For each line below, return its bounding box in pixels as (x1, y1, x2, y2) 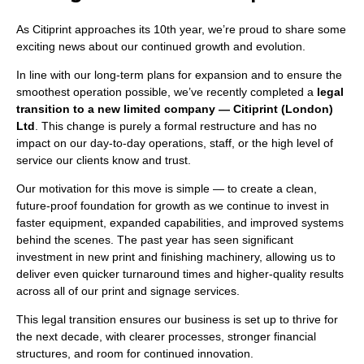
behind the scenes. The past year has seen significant (16, 233, 293, 246)
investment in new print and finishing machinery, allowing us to (16, 250, 336, 263)
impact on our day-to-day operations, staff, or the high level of (16, 136, 333, 149)
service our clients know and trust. (16, 154, 191, 167)
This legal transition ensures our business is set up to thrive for (16, 313, 338, 326)
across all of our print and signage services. (16, 284, 240, 297)
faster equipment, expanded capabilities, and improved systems (16, 216, 344, 229)
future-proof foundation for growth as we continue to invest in (16, 199, 329, 212)
